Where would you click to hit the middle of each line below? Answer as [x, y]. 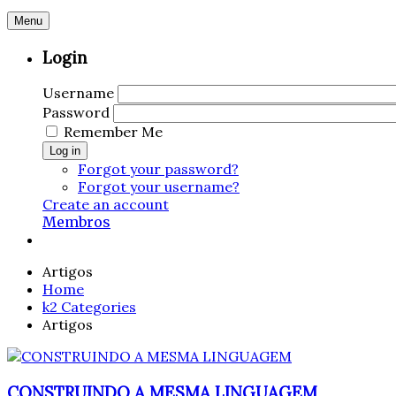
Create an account [106, 205]
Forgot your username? [159, 187]
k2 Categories [89, 307]
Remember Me [113, 132]
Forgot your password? [158, 169]
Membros [76, 222]
